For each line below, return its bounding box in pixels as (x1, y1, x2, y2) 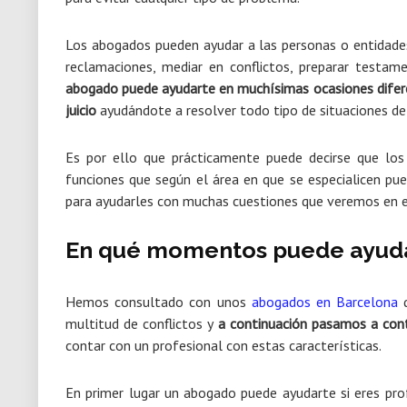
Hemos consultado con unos (65, 293, 252, 311)
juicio (65, 101, 96, 119)
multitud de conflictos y (65, 314, 218, 333)
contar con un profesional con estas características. (65, 336, 382, 354)
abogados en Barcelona (251, 293, 399, 311)
